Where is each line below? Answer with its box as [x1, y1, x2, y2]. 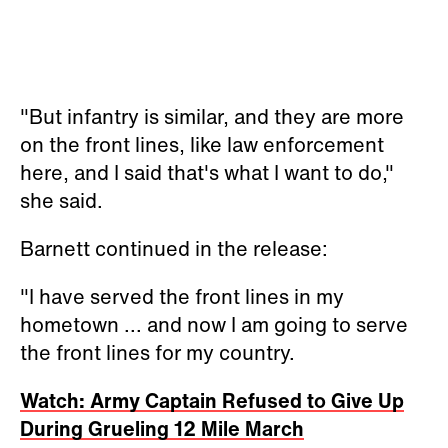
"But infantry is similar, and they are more [20, 102, 404, 131]
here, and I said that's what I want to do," [20, 158, 394, 187]
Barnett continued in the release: [20, 234, 328, 263]
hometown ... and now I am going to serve [20, 310, 408, 339]
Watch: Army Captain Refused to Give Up [20, 386, 404, 415]
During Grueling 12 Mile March [20, 414, 304, 443]
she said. [20, 186, 108, 215]
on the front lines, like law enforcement [20, 130, 384, 159]
